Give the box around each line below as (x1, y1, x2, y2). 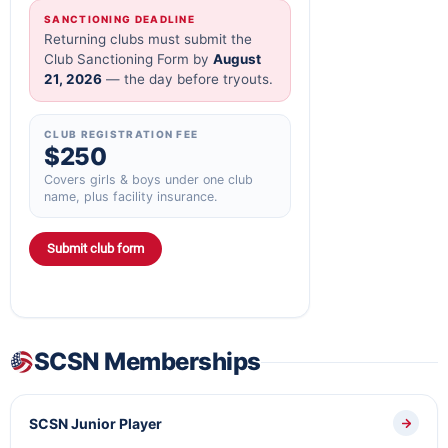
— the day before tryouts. (102, 71, 273, 87)
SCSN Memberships (34, 347, 261, 376)
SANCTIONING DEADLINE (44, 13, 195, 25)
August (213, 51, 261, 67)
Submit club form (47, 241, 144, 256)
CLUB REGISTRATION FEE (44, 128, 199, 140)
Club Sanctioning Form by (44, 51, 213, 67)
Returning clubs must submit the (44, 31, 252, 47)
